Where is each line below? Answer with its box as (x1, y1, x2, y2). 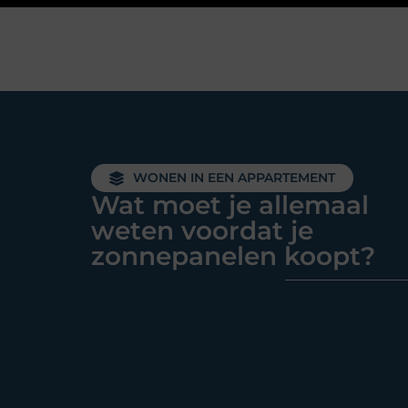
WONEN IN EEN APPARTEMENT (133, 169, 335, 186)
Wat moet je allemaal (91, 189, 369, 220)
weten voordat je (91, 215, 313, 246)
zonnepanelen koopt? (91, 240, 375, 271)
